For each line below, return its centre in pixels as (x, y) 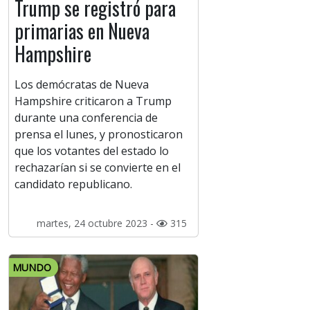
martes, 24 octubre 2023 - (96, 224)
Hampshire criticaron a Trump (93, 101)
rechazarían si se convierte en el (98, 168)
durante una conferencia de (86, 118)
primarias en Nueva (82, 31)
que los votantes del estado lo (92, 151)
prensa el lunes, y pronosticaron (99, 135)
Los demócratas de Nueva (82, 85)
